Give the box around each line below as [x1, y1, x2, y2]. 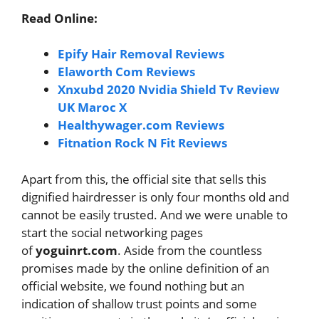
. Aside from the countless [117, 241, 262, 258]
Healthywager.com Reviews [58, 117, 224, 133]
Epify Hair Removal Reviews [58, 46, 224, 62]
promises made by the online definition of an [21, 259, 269, 276]
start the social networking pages [21, 224, 203, 241]
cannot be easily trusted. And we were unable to [21, 206, 288, 223]
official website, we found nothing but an [21, 277, 244, 294]
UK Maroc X [58, 99, 127, 115]
